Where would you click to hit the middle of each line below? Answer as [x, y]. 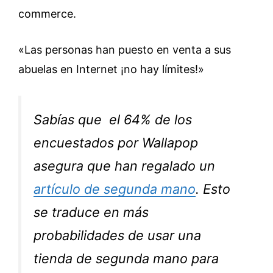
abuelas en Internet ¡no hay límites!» [111, 69]
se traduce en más [91, 212]
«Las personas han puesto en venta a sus [125, 50]
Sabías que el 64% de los [113, 120]
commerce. [47, 14]
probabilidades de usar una [117, 236]
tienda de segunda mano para [126, 259]
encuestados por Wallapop [116, 143]
